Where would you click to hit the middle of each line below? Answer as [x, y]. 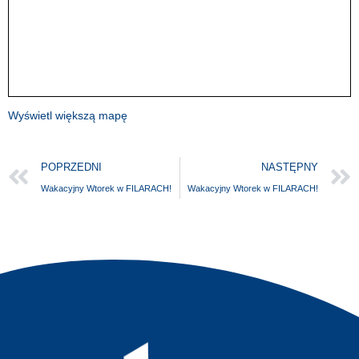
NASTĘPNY [290, 167]
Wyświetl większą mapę [68, 115]
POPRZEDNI [71, 167]
